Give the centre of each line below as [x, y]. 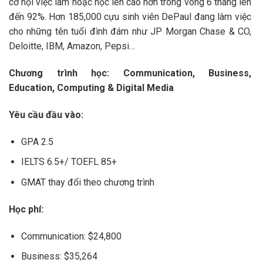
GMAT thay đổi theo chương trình [87, 182]
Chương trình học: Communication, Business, [130, 73]
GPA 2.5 [37, 141]
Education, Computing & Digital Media [91, 88]
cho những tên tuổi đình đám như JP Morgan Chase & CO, [130, 32]
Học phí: [26, 209]
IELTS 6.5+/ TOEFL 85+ [69, 162]
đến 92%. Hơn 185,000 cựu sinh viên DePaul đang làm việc [130, 17]
